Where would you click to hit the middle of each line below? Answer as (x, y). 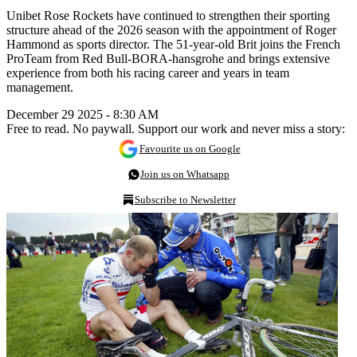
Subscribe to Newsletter (185, 199)
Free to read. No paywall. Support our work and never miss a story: (176, 128)
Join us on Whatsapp (185, 174)
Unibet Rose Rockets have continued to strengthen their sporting (168, 15)
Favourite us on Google (190, 148)
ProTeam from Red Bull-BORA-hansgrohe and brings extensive (168, 58)
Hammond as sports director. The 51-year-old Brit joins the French (173, 44)
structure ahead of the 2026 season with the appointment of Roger (171, 29)
